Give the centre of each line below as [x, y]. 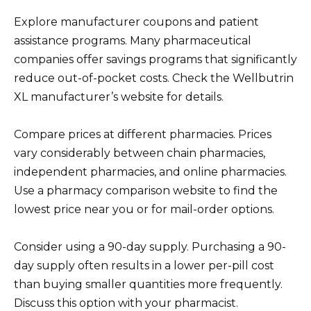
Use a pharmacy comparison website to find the [146, 191]
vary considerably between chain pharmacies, [140, 153]
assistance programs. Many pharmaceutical [133, 40]
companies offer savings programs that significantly [155, 59]
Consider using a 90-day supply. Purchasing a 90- [150, 247]
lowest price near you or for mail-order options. [144, 210]
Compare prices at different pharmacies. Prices [143, 135]
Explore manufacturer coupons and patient [136, 22]
